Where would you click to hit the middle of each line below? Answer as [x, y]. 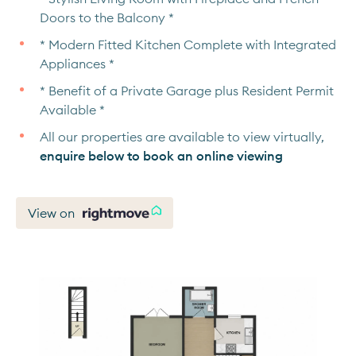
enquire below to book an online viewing [161, 156]
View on [51, 213]
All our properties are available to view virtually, [182, 137]
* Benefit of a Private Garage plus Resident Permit [187, 91]
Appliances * [77, 64]
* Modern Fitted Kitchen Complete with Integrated [188, 44]
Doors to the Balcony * [107, 17]
